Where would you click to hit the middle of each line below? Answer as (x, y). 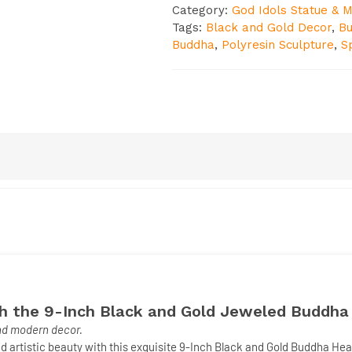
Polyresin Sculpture (277, 45)
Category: (202, 10)
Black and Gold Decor (268, 27)
